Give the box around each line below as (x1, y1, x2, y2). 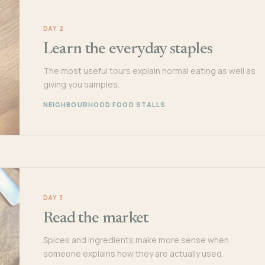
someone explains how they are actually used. (43, 247, 224, 259)
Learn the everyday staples (43, 41, 213, 57)
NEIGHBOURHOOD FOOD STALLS (43, 99, 166, 109)
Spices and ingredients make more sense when (43, 234, 229, 245)
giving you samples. (43, 78, 119, 90)
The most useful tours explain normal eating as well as (43, 64, 256, 76)
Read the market (43, 210, 148, 227)
